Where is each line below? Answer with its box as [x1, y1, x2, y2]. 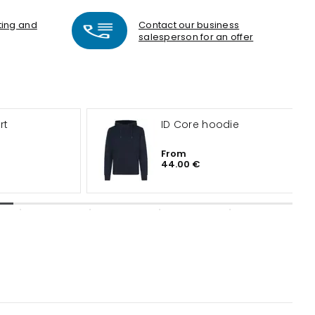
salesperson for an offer [139, 30, 254, 44]
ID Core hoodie [161, 117, 239, 131]
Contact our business [139, 18, 240, 32]
